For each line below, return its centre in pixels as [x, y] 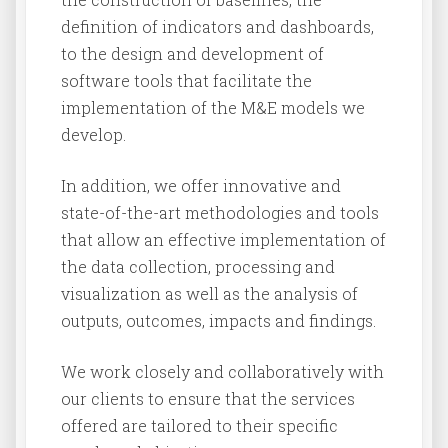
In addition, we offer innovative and [201, 185]
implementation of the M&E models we [213, 107]
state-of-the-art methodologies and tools [220, 212]
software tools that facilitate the [186, 80]
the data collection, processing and [198, 266]
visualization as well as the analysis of [209, 293]
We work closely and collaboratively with [222, 371]
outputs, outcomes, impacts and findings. [218, 320]
